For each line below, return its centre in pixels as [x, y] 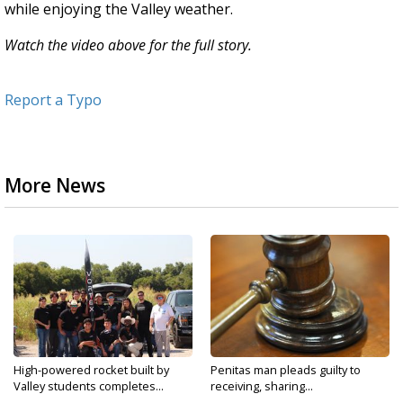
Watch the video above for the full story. [128, 45]
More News [55, 186]
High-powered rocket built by [91, 370]
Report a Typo [53, 100]
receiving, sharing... [262, 386]
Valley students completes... [89, 386]
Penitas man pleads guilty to [286, 370]
